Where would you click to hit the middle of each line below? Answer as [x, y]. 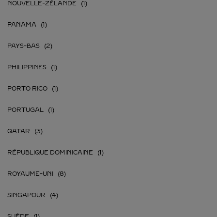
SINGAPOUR [26, 195]
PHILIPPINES [27, 67]
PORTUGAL [25, 110]
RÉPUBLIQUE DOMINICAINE [50, 153]
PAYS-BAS [23, 46]
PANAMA [22, 25]
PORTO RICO [27, 89]
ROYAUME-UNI [30, 174]
